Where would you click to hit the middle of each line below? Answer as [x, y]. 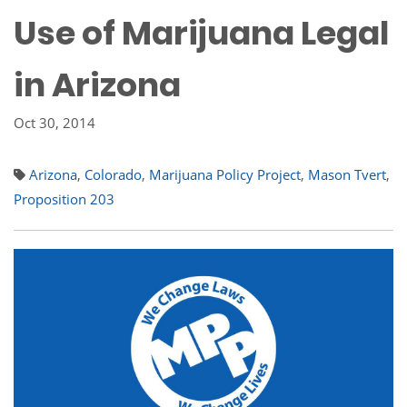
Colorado [113, 174]
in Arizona [97, 85]
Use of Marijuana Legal [201, 33]
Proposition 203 [64, 199]
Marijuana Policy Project [225, 174]
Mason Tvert [347, 174]
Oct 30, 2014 [55, 123]
